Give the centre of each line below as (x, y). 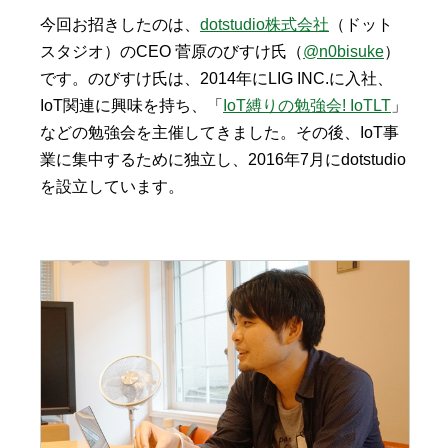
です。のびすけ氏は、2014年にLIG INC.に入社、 (216, 78)
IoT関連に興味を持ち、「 (131, 105)
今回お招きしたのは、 (120, 24)
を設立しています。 (112, 186)
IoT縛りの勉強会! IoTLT (307, 105)
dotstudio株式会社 (264, 24)
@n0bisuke (343, 51)
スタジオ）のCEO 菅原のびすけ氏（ (171, 51)
